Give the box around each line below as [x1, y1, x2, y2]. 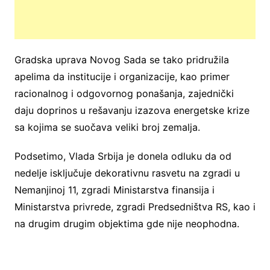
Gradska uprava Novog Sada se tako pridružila [14, 54, 229, 66]
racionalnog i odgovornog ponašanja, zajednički [14, 87, 234, 100]
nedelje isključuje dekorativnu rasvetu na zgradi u [14, 167, 240, 180]
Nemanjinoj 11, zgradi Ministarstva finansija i [14, 184, 215, 196]
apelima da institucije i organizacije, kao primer [14, 71, 230, 83]
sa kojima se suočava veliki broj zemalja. [14, 121, 200, 134]
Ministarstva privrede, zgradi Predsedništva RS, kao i [14, 201, 256, 213]
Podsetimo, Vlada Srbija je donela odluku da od [14, 150, 231, 163]
